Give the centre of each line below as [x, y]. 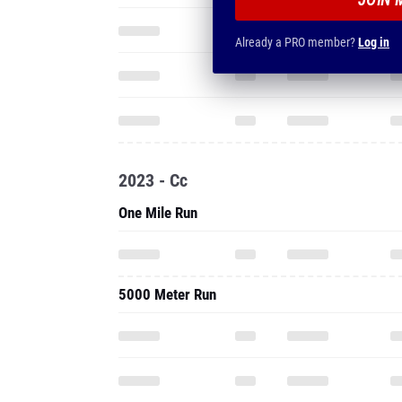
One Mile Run [158, 213]
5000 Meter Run [167, 294]
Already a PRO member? [297, 42]
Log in [374, 42]
